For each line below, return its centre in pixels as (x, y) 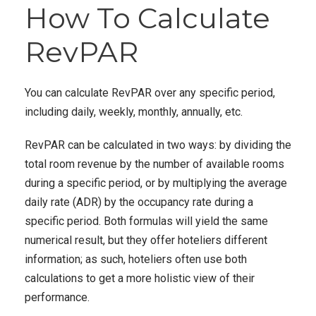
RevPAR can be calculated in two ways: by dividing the (158, 145)
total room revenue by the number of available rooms (154, 164)
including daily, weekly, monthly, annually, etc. (135, 112)
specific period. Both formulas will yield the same (146, 221)
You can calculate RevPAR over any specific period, (150, 93)
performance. (57, 297)
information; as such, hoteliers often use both (136, 259)
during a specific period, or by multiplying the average (156, 183)
